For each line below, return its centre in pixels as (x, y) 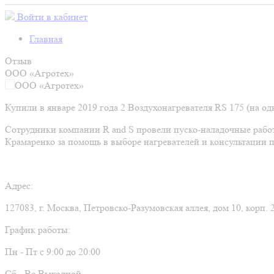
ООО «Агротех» (39, 73)
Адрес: (19, 186)
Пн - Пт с (26, 252)
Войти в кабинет (52, 17)
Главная (46, 39)
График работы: (38, 230)
